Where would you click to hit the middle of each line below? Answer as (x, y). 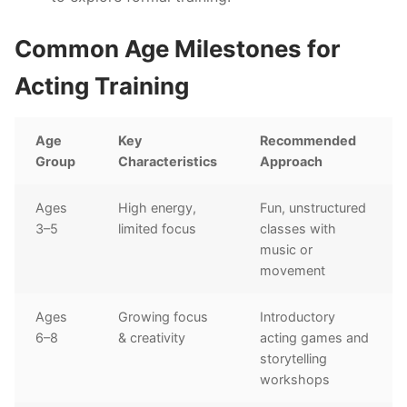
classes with (298, 229)
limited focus (158, 229)
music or (287, 250)
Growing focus (164, 317)
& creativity (152, 338)
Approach (292, 162)
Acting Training (102, 86)
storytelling (294, 359)
